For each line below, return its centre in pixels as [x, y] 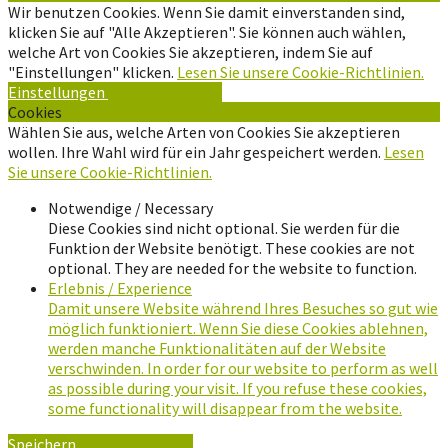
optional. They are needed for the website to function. [232, 267]
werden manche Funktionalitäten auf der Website [217, 347]
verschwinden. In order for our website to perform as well [243, 367]
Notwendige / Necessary [130, 207]
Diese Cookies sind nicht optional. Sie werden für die [224, 227]
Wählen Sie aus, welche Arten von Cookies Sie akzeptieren [204, 131]
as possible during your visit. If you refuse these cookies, [237, 387]
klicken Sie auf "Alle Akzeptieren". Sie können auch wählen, [207, 31]
